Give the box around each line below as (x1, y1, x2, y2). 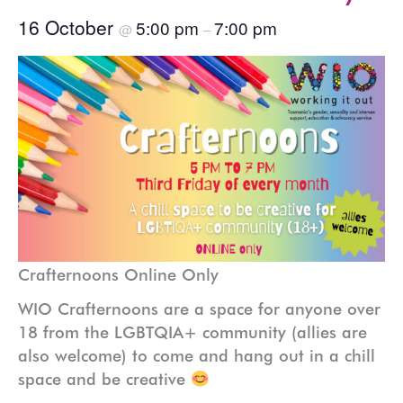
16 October (18, 13, 119, 40)
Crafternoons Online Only (18, 264, 219, 284)
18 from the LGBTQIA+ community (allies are (18, 322, 367, 343)
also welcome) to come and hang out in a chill (18, 345, 375, 366)
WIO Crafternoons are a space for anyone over (18, 299, 381, 319)
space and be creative (18, 369, 191, 390)
